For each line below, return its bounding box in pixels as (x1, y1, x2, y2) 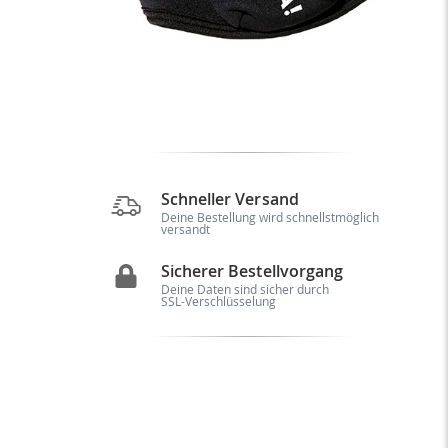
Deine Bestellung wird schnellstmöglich (160, 208, 379, 225)
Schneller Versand (160, 187, 299, 210)
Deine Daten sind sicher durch (160, 280, 329, 297)
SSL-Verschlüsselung (160, 292, 276, 309)
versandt (160, 220, 210, 237)
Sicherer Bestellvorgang (160, 259, 344, 282)
